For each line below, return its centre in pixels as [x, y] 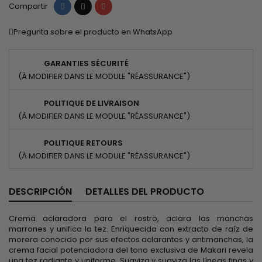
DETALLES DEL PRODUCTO [145, 191]
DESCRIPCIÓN [40, 191]
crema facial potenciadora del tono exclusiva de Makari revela [131, 250]
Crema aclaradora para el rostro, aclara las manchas [131, 218]
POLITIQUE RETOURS [83, 143]
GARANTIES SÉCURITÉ [86, 63]
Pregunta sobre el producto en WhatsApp [93, 32]
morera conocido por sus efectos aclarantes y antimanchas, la [131, 239]
